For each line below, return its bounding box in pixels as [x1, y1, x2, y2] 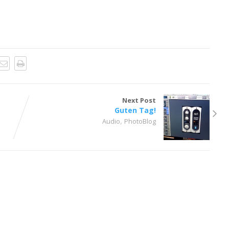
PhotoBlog [124, 116, 156, 126]
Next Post [122, 95, 156, 105]
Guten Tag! [114, 105, 156, 115]
